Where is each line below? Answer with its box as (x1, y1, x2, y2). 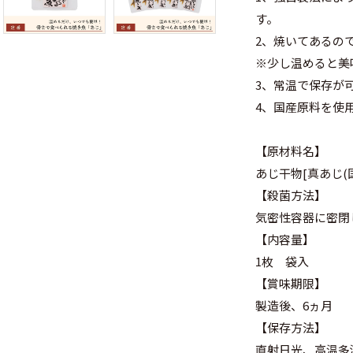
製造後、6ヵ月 (255, 297, 333, 314)
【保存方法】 (255, 319, 326, 336)
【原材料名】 (255, 143, 326, 159)
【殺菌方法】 (255, 187, 326, 203)
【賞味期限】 (255, 275, 326, 292)
